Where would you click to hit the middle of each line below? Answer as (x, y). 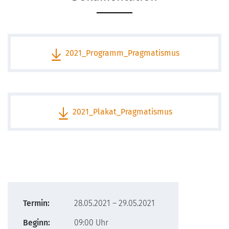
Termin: (36, 203)
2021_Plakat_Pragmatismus (122, 112)
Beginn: (37, 223)
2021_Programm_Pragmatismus (122, 53)
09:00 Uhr (91, 223)
